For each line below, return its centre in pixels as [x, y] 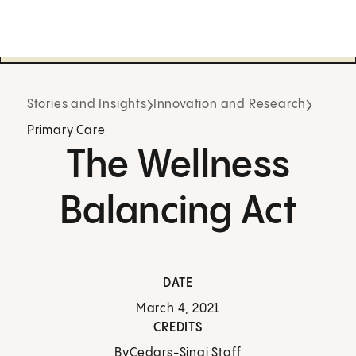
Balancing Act [178, 212]
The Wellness [178, 166]
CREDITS [178, 328]
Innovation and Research [230, 105]
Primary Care [66, 131]
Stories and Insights [87, 105]
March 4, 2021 [178, 309]
